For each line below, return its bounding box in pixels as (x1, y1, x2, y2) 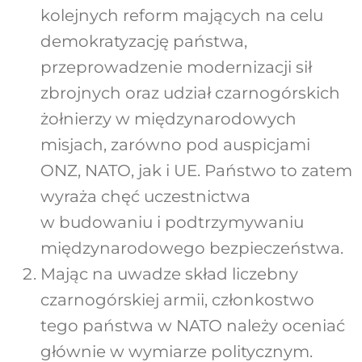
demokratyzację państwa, (40, 32, 247, 52)
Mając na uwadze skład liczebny (40, 264, 298, 284)
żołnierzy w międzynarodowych (40, 109, 297, 129)
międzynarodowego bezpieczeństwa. (40, 238, 343, 259)
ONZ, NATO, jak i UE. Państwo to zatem (40, 161, 352, 181)
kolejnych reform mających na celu (40, 6, 323, 26)
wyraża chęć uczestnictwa (40, 187, 250, 207)
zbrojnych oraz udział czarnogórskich (40, 83, 340, 103)
